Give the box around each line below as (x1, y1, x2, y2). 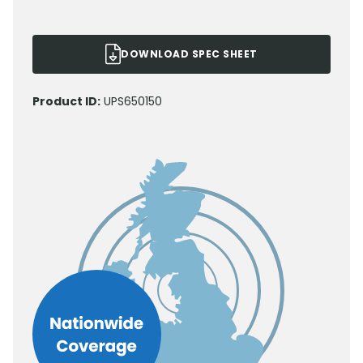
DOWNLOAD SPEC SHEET (121, 47, 258, 62)
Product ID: (32, 93, 100, 110)
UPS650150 (104, 93, 162, 110)
